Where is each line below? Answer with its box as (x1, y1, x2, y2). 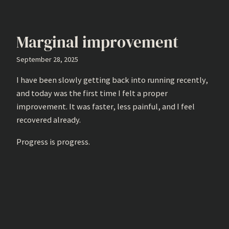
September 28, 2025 (16, 54, 78, 64)
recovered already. (16, 114, 81, 125)
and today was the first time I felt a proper (16, 88, 168, 99)
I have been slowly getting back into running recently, (16, 75, 208, 85)
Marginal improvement (16, 31, 178, 53)
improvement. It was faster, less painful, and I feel (16, 101, 195, 112)
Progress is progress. (16, 136, 90, 147)
